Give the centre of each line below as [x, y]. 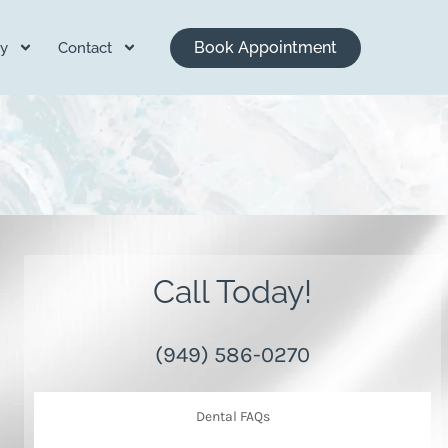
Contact [84, 47]
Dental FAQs [232, 417]
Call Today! [233, 292]
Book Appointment [265, 47]
